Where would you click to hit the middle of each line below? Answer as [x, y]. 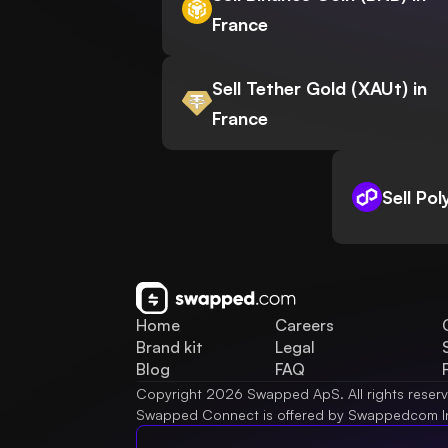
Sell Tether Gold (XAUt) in [319, 88]
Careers [304, 325]
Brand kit [169, 347]
